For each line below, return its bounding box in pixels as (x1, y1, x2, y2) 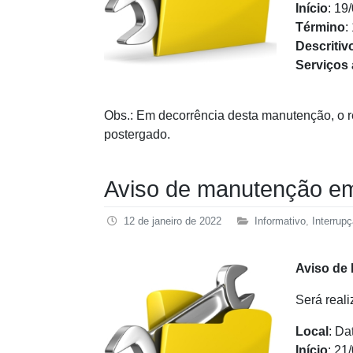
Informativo (255, 215, 306, 228)
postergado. (104, 127, 170, 141)
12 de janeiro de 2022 (124, 215, 221, 228)
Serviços (295, 58, 348, 72)
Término (295, 20, 345, 34)
